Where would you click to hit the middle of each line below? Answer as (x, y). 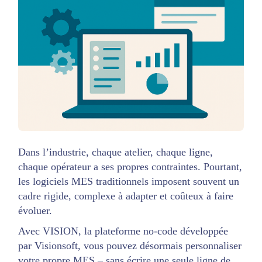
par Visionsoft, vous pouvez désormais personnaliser (130, 245)
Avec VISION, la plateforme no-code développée (123, 231)
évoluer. (35, 210)
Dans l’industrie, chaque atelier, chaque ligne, (116, 152)
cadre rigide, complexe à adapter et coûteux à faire (126, 196)
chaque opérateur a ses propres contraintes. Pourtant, (130, 166)
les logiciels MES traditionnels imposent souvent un (129, 181)
